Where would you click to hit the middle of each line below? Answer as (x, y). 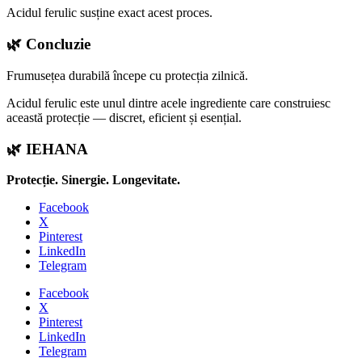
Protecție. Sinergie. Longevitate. (93, 180)
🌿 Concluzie (48, 44)
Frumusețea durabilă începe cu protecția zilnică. (127, 75)
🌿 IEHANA (47, 149)
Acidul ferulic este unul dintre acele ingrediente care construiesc (168, 103)
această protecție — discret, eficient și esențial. (124, 117)
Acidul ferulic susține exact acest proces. (109, 13)
